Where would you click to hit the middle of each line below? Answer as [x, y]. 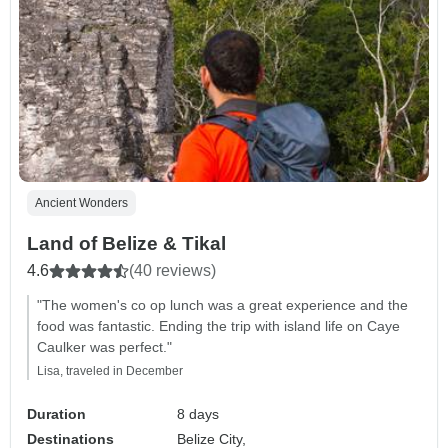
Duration [56, 414]
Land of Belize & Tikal [126, 244]
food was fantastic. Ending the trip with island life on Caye [218, 326]
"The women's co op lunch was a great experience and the [222, 305]
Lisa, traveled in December [110, 371]
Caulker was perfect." [104, 347]
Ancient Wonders [81, 203]
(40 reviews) [172, 271]
